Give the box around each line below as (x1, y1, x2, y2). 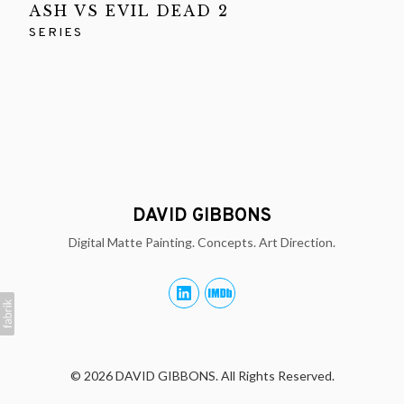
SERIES (29, 25, 83, 41)
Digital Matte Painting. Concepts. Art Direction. (69, 234, 335, 250)
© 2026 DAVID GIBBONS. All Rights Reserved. (69, 368, 335, 383)
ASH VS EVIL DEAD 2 (29, 2, 229, 20)
